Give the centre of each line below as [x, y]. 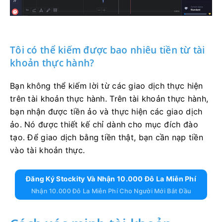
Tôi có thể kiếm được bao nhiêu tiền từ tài [108, 50]
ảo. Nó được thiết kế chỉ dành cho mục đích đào [104, 124]
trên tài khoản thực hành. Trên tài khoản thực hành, [109, 98]
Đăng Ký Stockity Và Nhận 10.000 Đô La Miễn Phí [111, 178]
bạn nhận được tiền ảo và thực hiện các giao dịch [106, 111]
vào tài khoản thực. [48, 150]
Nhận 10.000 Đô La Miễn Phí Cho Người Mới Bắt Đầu [111, 191]
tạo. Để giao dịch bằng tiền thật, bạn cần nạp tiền [107, 137]
